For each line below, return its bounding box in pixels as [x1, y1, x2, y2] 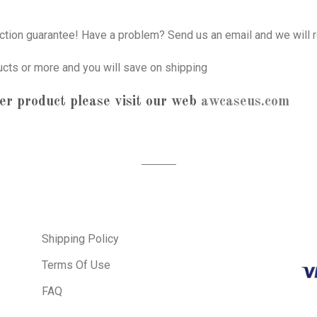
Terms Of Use [41, 258, 110, 272]
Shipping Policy [41, 231, 119, 246]
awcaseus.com [201, 95, 289, 110]
